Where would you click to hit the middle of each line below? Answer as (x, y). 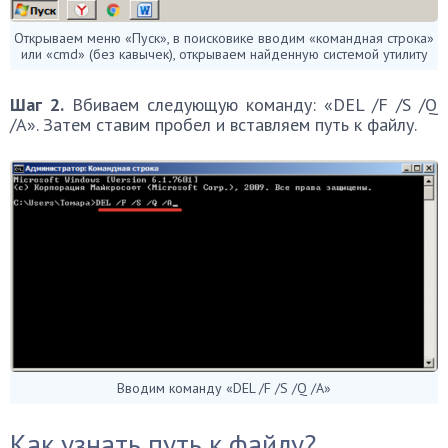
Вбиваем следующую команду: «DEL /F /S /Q (251, 103)
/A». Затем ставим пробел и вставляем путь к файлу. (213, 123)
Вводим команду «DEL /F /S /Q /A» (224, 386)
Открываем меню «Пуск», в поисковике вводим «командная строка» (224, 36)
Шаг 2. (37, 103)
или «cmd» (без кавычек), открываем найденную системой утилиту (224, 52)
